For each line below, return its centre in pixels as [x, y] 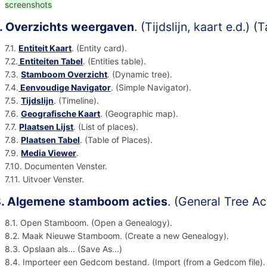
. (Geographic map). [142, 114]
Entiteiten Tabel [51, 61]
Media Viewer [49, 153]
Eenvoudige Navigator [65, 88]
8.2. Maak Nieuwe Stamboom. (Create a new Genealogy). [119, 236]
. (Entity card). [102, 48]
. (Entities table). [117, 61]
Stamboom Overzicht [64, 74]
